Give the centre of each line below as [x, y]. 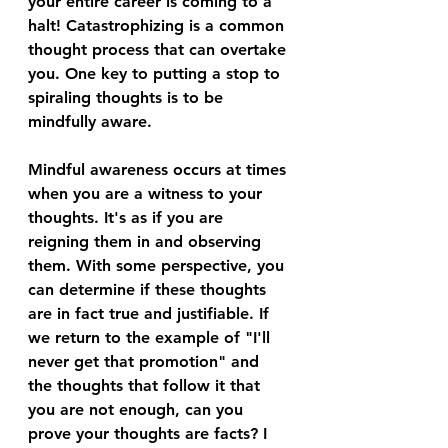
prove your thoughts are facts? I [150, 433]
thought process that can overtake [159, 49]
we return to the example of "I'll [151, 337]
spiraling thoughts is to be [128, 97]
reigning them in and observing [147, 241]
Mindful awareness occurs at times [159, 169]
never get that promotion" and [146, 361]
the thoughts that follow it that [146, 385]
